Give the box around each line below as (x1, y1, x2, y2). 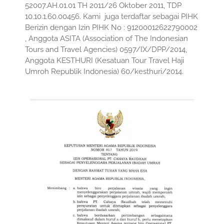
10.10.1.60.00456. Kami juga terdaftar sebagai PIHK (25, 11, 198, 21)
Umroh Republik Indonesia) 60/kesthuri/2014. (25, 66, 183, 76)
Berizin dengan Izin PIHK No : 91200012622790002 (25, 22, 197, 32)
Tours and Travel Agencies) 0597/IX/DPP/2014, (25, 44, 187, 54)
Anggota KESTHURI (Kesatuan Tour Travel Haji (25, 55, 184, 65)
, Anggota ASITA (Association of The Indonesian (25, 33, 188, 43)
